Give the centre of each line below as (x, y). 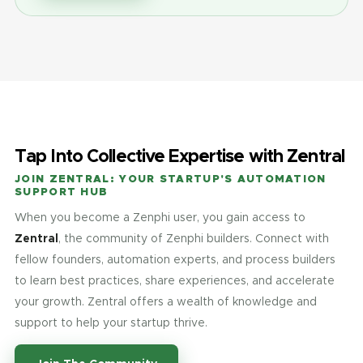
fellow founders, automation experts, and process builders (175, 259)
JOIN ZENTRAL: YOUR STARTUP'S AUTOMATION (171, 179)
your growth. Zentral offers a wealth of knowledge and (166, 301)
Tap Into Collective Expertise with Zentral (180, 156)
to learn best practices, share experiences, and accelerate (175, 280)
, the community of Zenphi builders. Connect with (194, 238)
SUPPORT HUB (62, 192)
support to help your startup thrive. (111, 322)
